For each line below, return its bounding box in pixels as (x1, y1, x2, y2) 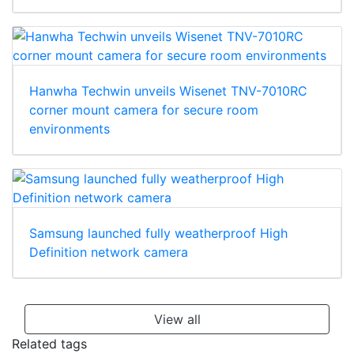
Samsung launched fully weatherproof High (29, 225, 288, 242)
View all (153, 311, 201, 328)
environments (29, 121, 110, 137)
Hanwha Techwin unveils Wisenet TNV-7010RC (29, 83, 307, 100)
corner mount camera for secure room (29, 102, 258, 119)
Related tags (12, 336, 87, 352)
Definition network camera (29, 244, 188, 261)
